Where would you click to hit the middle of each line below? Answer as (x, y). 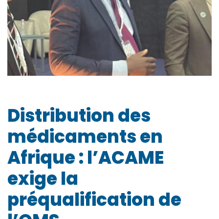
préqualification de (94, 199)
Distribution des (79, 115)
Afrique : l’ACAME (86, 157)
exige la (43, 178)
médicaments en (85, 136)
